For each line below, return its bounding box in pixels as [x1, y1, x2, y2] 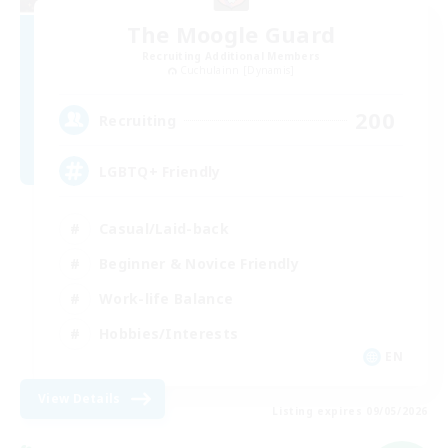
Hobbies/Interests [99, 323, 239, 343]
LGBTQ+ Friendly [99, 161, 221, 181]
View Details [38, 390, 121, 407]
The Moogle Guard [126, 18, 336, 49]
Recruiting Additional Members [141, 48, 321, 63]
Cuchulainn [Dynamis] [179, 62, 295, 77]
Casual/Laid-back [99, 218, 229, 238]
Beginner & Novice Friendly [99, 253, 299, 273]
